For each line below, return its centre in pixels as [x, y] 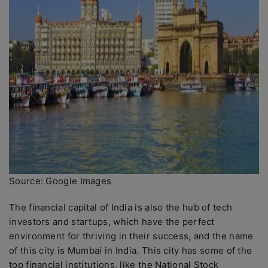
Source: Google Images [60, 181]
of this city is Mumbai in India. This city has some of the [131, 250]
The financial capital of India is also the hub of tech [121, 207]
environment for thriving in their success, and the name [131, 236]
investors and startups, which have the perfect [112, 222]
